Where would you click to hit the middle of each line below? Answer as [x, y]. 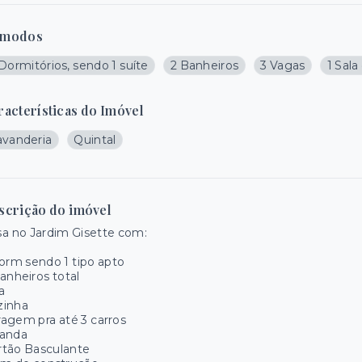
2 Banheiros [204, 65]
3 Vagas [283, 65]
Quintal [95, 140]
